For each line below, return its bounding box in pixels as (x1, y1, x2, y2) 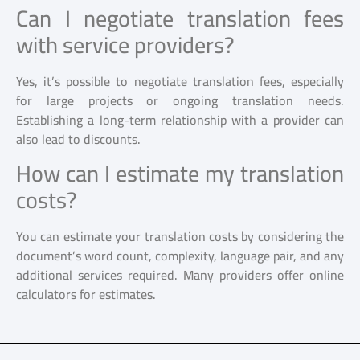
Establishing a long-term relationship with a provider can (16, 108, 344, 133)
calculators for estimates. (16, 281, 156, 306)
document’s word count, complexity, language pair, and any (16, 243, 344, 268)
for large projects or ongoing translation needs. (16, 88, 344, 113)
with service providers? (16, 24, 235, 67)
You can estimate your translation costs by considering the (16, 223, 344, 248)
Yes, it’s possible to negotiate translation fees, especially (16, 69, 344, 94)
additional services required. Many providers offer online (16, 262, 344, 287)
